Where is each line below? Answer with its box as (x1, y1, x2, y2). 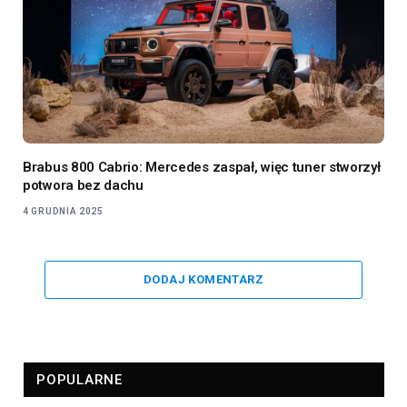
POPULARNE (36, 371, 123, 388)
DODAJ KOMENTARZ (144, 272, 263, 286)
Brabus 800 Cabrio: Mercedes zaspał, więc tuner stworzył (23, 158, 381, 175)
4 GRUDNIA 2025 (23, 205, 104, 216)
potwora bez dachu (23, 176, 144, 194)
